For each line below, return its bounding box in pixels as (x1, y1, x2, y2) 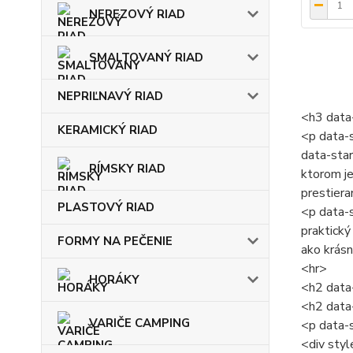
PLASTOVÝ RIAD (58, 199, 154, 215)
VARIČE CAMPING (89, 315, 190, 331)
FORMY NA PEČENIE (58, 233, 173, 249)
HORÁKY (89, 272, 139, 288)
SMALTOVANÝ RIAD (89, 50, 203, 65)
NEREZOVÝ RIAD (89, 6, 185, 22)
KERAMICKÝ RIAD (58, 122, 158, 138)
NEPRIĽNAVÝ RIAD (58, 88, 163, 104)
